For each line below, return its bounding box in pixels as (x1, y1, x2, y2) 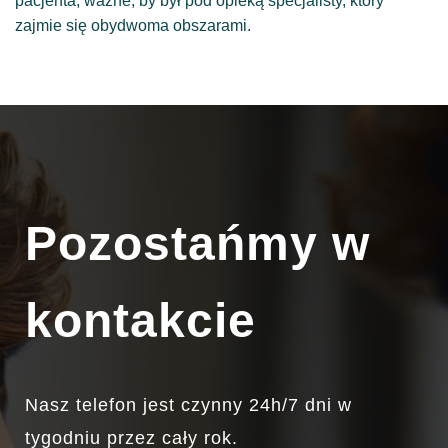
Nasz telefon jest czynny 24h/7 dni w (25, 395, 352, 416)
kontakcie (25, 294, 256, 348)
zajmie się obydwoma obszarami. (15, 16, 251, 34)
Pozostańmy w (25, 217, 370, 271)
